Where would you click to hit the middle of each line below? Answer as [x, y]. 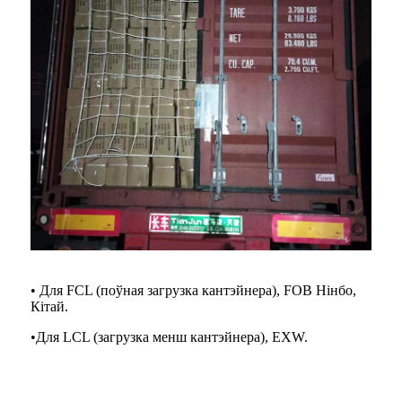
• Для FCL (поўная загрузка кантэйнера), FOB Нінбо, [193, 290]
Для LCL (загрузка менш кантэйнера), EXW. [172, 336]
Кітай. [49, 306]
